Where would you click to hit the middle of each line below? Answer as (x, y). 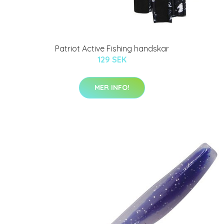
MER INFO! (112, 87)
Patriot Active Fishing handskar (112, 48)
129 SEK (112, 59)
